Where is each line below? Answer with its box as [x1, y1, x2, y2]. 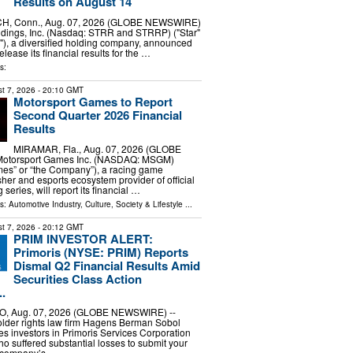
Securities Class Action [13, 269, 142, 288]
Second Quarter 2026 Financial [13, 106, 182, 124]
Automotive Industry [8, 198, 80, 210]
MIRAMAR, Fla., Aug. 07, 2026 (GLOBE [13, 141, 181, 155]
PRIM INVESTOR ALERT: [13, 229, 153, 247]
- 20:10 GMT [35, 84, 84, 95]
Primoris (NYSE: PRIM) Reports [13, 243, 188, 261]
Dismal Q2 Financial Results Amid [13, 256, 200, 274]
